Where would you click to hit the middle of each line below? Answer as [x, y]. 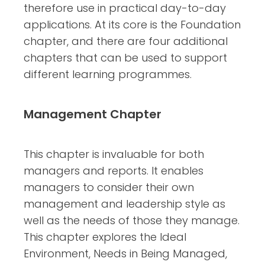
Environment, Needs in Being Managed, [125, 253]
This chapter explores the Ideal [105, 237]
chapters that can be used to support [125, 57]
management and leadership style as [125, 203]
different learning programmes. [108, 74]
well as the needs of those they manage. [132, 220]
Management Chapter [93, 114]
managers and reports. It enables [114, 170]
